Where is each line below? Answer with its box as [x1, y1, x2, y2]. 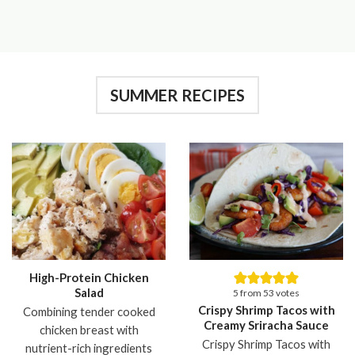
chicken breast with [39, 323, 139, 338]
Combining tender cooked [22, 304, 155, 319]
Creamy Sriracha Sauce [204, 318, 329, 333]
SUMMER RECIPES [110, 85, 245, 105]
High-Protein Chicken [29, 270, 149, 285]
